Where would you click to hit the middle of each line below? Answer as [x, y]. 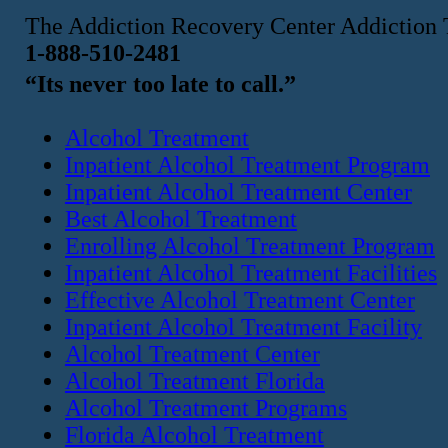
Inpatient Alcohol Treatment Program [247, 164]
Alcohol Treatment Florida [195, 380]
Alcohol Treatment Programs [206, 407]
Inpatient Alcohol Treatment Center [238, 191]
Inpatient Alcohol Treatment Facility [243, 326]
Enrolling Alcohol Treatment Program [250, 245]
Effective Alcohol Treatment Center [240, 299]
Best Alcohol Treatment [181, 218]
